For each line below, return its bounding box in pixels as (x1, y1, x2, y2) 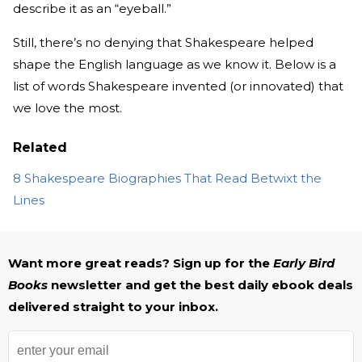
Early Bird (273, 255, 335, 271)
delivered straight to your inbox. (8, 299, 218, 315)
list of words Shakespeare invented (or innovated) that (13, 78, 343, 95)
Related (13, 140, 67, 156)
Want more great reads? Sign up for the (8, 255, 270, 271)
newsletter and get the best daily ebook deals (51, 277, 353, 293)
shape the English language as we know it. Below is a (13, 57, 336, 73)
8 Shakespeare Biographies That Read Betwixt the (13, 170, 322, 187)
